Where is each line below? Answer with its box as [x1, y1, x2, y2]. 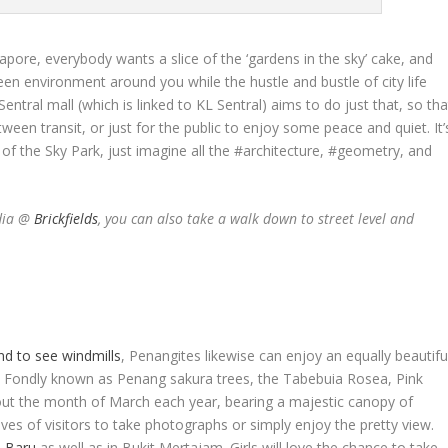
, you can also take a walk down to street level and [98, 208, 415, 228]
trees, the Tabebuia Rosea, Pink [217, 368, 424, 388]
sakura [170, 368, 218, 388]
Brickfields [34, 208, 99, 228]
